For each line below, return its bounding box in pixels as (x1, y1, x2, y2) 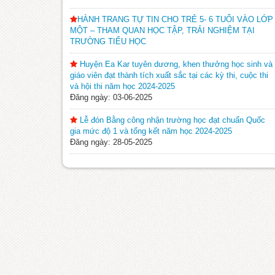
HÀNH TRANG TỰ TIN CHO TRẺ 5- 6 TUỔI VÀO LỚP (77, 14, 273, 24)
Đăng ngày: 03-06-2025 (70, 92, 152, 102)
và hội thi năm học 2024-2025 (70, 81, 175, 91)
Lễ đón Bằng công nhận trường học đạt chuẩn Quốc (80, 115, 265, 125)
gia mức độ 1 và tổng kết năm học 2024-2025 (70, 126, 232, 136)
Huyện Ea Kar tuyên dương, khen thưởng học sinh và (80, 59, 273, 69)
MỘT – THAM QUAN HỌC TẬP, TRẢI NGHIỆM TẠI (70, 25, 255, 35)
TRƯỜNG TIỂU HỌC (70, 36, 146, 46)
